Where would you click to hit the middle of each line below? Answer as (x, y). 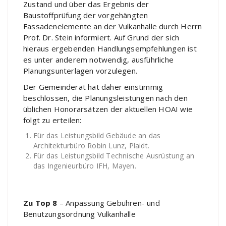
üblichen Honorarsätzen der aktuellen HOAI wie (108, 109)
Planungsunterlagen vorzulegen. (80, 71)
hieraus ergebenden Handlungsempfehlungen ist (110, 48)
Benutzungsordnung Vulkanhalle (79, 214)
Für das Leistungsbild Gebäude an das (97, 135)
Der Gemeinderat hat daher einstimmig (93, 87)
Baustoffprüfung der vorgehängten (86, 15)
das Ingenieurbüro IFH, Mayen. (85, 166)
